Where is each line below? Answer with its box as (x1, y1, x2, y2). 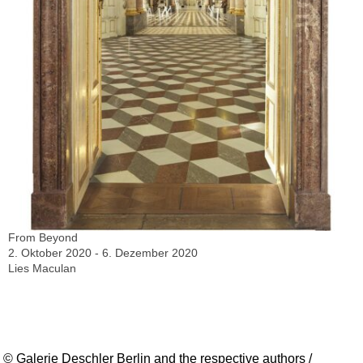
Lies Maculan (8, 261, 76, 275)
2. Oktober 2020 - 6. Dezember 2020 (8, 246, 198, 259)
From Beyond (8, 230, 78, 244)
